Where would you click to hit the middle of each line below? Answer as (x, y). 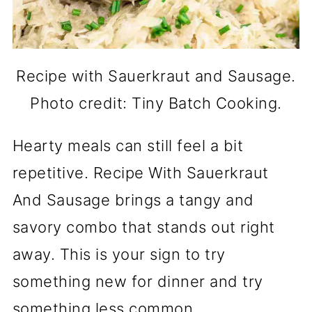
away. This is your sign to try (119, 254)
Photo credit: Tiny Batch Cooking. (156, 103)
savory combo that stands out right (143, 227)
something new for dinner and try (138, 281)
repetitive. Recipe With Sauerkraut (140, 172)
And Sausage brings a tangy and (133, 200)
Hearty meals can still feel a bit (128, 145)
